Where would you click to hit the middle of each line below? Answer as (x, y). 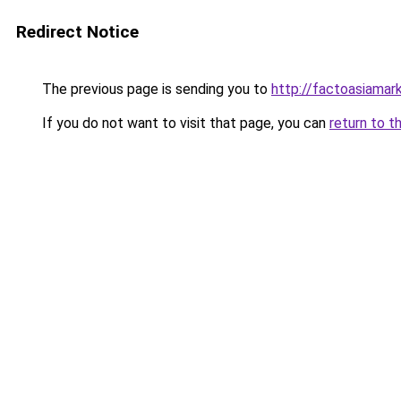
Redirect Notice (77, 32)
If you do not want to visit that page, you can (184, 123)
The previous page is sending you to (155, 89)
